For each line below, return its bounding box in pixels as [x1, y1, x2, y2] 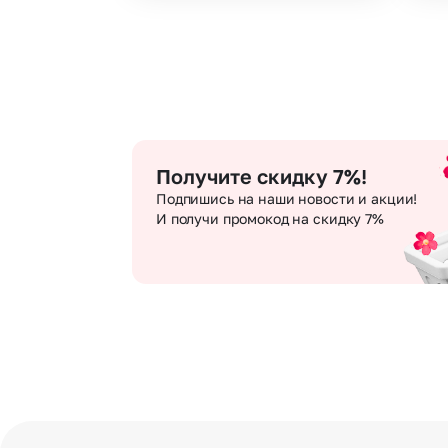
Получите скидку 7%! [156, 164, 367, 189]
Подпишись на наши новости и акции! [156, 190, 418, 208]
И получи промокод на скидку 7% [156, 210, 384, 228]
